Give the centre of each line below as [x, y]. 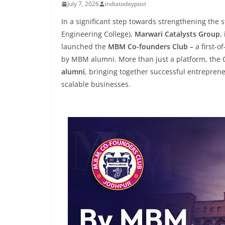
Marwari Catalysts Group [177, 34]
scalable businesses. [96, 84]
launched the [85, 46]
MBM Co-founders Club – [152, 46]
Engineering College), [98, 34]
